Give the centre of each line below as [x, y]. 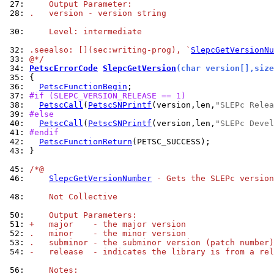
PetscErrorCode [64, 68]
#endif [44, 132]
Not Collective [73, 197]
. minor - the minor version [108, 233]
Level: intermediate [86, 31]
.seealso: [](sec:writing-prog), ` [110, 50]
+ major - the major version [108, 224]
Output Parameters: [83, 215]
